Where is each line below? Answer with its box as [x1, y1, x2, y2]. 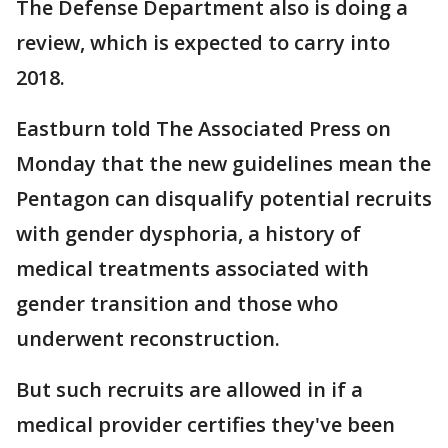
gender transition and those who [16, 290, 338, 318]
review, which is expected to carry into [16, 29, 390, 57]
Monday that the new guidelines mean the [16, 150, 431, 178]
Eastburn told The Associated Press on [16, 115, 391, 143]
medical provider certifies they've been [16, 411, 395, 439]
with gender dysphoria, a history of [16, 220, 361, 248]
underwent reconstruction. [16, 325, 280, 353]
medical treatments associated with [16, 255, 369, 283]
